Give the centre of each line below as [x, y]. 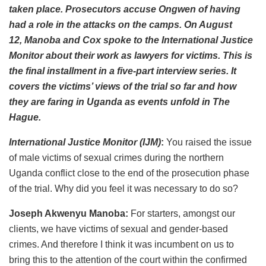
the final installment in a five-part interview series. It [123, 71]
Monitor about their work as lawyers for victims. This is [131, 55]
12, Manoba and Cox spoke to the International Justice [131, 40]
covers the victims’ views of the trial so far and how [123, 86]
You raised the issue [208, 142]
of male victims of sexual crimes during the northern [116, 157]
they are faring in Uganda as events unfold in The [119, 102]
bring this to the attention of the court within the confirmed [128, 259]
